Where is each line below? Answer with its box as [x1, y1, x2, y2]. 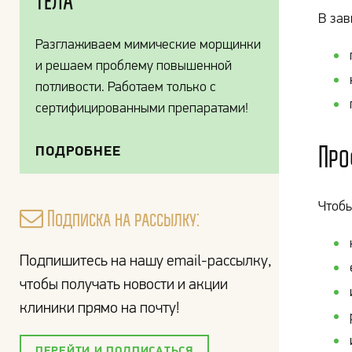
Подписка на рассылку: [43, 206, 200, 231]
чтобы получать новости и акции [20, 275, 228, 292]
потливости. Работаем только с [35, 79, 216, 94]
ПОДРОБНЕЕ [35, 142, 121, 159]
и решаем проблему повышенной [35, 57, 232, 73]
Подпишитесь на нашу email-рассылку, [20, 251, 272, 269]
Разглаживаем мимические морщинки [35, 36, 261, 52]
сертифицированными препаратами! [35, 100, 248, 115]
